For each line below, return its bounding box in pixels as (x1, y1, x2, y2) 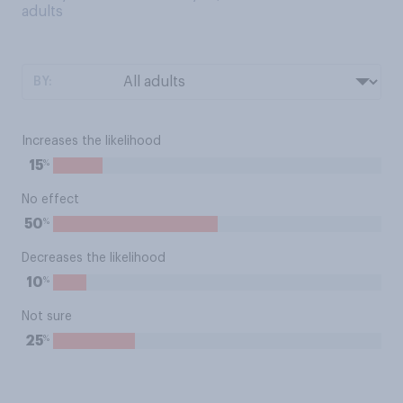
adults (22, 4, 63, 19)
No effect (22, 193, 79, 206)
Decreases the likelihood (22, 252, 166, 264)
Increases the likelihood (22, 135, 161, 148)
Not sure (22, 310, 72, 323)
